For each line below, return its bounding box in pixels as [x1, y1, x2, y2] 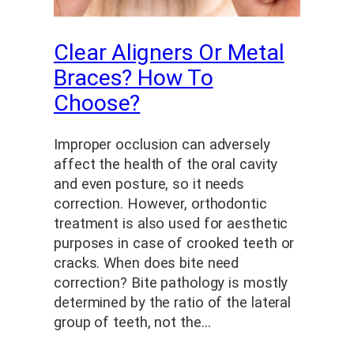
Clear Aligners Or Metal [54, 40, 284, 66]
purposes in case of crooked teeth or [54, 235, 295, 253]
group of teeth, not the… [54, 314, 211, 332]
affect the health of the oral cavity [54, 156, 278, 174]
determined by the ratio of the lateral [54, 294, 292, 312]
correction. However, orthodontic [54, 195, 267, 213]
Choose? [54, 90, 141, 117]
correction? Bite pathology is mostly [54, 274, 288, 292]
